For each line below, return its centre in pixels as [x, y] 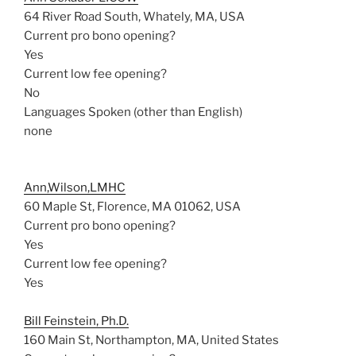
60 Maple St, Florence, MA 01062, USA [132, 206]
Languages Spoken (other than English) [133, 112]
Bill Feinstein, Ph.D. [76, 321]
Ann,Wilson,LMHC [75, 187]
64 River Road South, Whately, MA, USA [134, 17]
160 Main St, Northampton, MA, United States [151, 340]
